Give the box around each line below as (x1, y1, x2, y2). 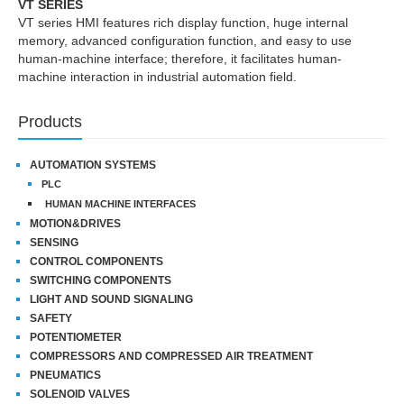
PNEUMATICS (30, 368, 101, 381)
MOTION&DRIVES (30, 216, 121, 230)
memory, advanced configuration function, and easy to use (18, 32, 352, 48)
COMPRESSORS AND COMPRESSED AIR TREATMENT (30, 349, 313, 363)
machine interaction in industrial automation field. (18, 69, 297, 84)
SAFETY (30, 311, 72, 325)
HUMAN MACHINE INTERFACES (45, 197, 196, 209)
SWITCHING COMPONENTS (30, 273, 171, 287)
